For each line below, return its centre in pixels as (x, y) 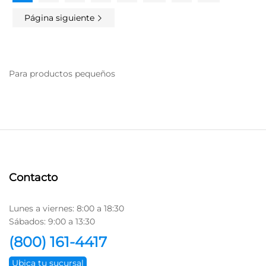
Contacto (33, 178)
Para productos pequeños (62, 73)
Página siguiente (61, 18)
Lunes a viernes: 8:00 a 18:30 (66, 209)
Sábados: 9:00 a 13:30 (52, 222)
